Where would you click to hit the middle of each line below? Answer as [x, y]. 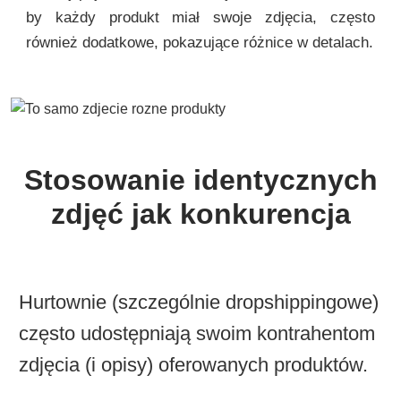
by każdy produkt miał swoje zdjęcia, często [200, 17]
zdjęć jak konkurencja [200, 214]
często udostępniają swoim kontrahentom [196, 334]
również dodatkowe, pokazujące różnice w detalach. [200, 42]
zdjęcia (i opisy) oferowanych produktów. [193, 365]
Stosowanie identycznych [200, 180]
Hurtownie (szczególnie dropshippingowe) [198, 303]
